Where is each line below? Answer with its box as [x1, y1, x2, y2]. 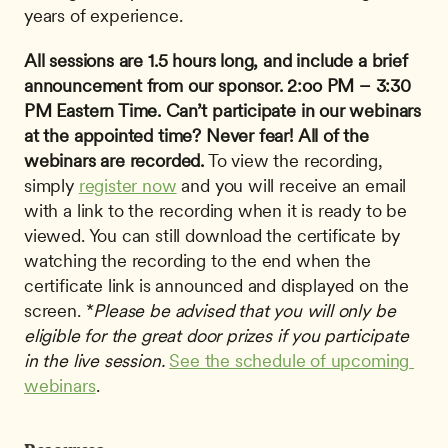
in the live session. [24, 350, 165, 371]
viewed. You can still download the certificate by [24, 225, 401, 246]
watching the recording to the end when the [24, 250, 371, 271]
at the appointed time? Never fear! [24, 125, 293, 146]
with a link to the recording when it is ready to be [24, 200, 407, 221]
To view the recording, [204, 150, 383, 171]
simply [24, 175, 79, 196]
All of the [297, 125, 369, 146]
